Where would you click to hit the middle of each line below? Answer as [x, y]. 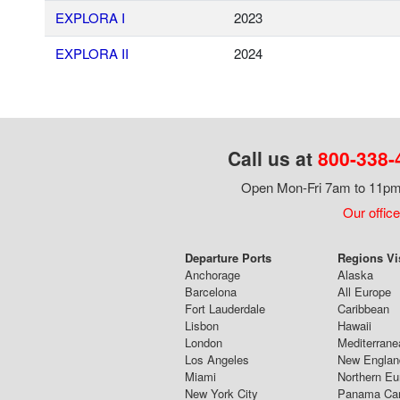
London [203, 343]
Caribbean [363, 309]
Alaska [355, 275]
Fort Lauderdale [225, 309]
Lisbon [201, 326]
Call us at [272, 158]
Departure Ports [228, 258]
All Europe [364, 292]
